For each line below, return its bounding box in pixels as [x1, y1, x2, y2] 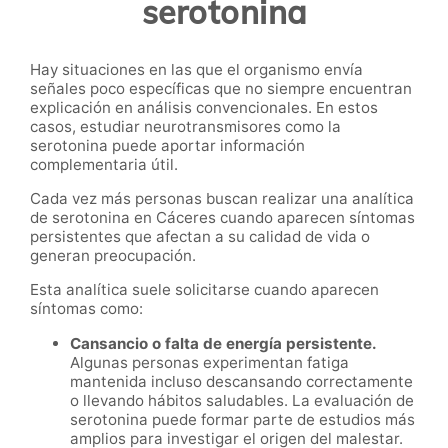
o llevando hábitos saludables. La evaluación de [70, 391, 414, 411]
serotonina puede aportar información [30, 135, 305, 155]
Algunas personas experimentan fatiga [70, 353, 349, 373]
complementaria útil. [30, 154, 178, 174]
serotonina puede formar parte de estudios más [70, 410, 415, 430]
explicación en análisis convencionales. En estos [30, 97, 378, 117]
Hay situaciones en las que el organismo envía [30, 59, 363, 79]
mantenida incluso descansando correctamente [70, 372, 413, 392]
